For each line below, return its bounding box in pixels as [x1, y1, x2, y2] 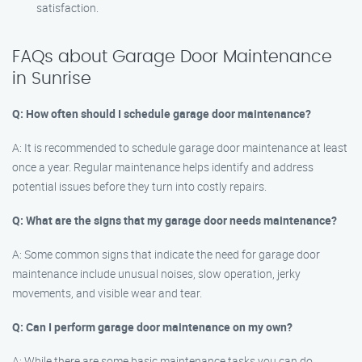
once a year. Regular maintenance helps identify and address [12, 159, 314, 175]
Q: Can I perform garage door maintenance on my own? [12, 319, 293, 335]
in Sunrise [12, 70, 91, 87]
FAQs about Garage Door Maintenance [12, 48, 332, 65]
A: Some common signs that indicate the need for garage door [12, 246, 320, 262]
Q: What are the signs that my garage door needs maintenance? [12, 213, 337, 228]
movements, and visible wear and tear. [12, 285, 202, 301]
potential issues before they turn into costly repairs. [12, 179, 267, 194]
